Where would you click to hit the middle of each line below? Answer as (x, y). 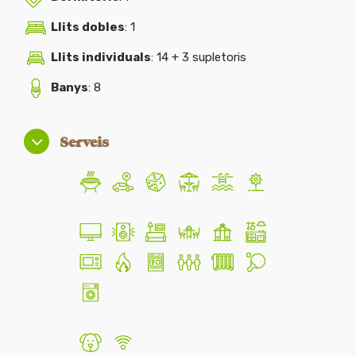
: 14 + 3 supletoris (199, 57)
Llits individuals (101, 57)
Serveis (84, 142)
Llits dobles (88, 27)
